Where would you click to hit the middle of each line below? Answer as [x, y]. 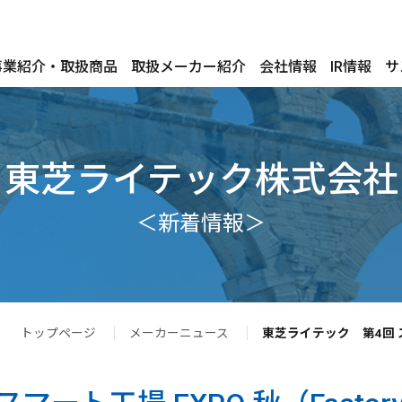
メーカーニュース [179, 333]
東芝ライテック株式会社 [201, 179]
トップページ [58, 333]
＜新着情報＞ [201, 223]
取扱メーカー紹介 [188, 67]
